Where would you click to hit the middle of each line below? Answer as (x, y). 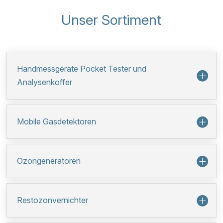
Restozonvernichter (53, 200)
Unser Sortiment (111, 20)
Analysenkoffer (45, 82)
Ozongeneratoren (49, 161)
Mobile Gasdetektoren (57, 121)
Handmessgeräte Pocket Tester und (82, 69)
